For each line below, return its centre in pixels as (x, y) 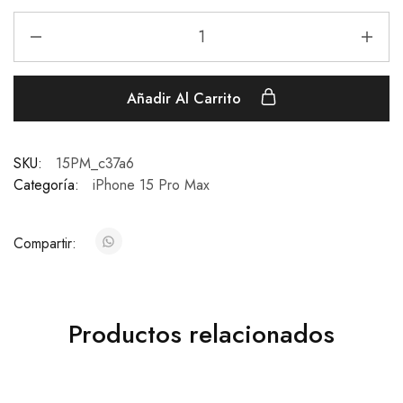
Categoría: (46, 185)
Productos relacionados (201, 334)
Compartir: (47, 243)
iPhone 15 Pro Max (151, 185)
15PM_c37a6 (95, 163)
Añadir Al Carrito (186, 99)
